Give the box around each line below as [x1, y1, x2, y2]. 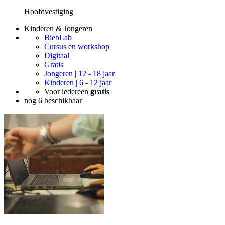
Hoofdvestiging [24, 7, 73, 16]
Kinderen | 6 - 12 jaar [44, 78, 111, 87]
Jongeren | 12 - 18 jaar [44, 69, 115, 78]
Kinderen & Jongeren [24, 24, 92, 33]
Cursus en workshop [44, 42, 109, 51]
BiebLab [44, 33, 72, 42]
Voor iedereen [44, 87, 90, 96]
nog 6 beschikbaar [24, 96, 82, 105]
